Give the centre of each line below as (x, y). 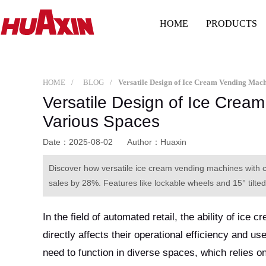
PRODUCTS (232, 24)
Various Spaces (101, 121)
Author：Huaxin (157, 142)
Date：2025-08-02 (79, 142)
